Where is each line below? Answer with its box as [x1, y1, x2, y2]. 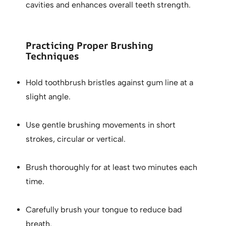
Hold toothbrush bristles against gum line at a [26, 78, 194, 88]
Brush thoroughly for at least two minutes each [26, 162, 198, 173]
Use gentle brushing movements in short [26, 120, 176, 130]
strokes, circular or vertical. [26, 134, 126, 144]
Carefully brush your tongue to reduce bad [26, 205, 183, 215]
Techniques [26, 49, 79, 63]
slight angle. [26, 92, 71, 102]
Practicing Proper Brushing [26, 39, 154, 52]
